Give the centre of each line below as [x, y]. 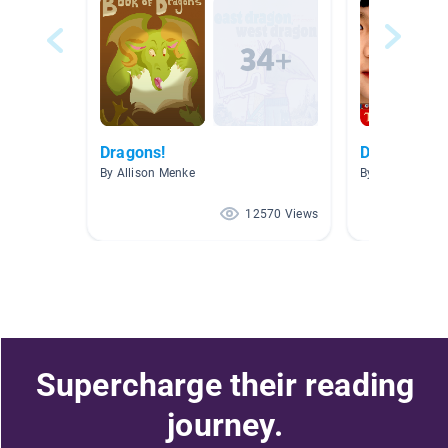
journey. [225, 424]
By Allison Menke [147, 173]
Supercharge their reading [225, 384]
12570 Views [281, 214]
